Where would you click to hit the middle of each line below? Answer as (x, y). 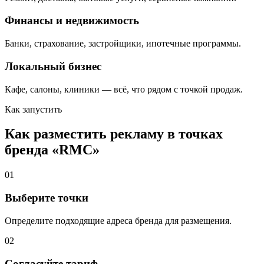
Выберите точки (47, 198)
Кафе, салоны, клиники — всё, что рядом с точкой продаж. (124, 89)
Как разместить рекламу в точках (114, 134)
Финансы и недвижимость (72, 21)
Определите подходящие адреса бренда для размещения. (118, 220)
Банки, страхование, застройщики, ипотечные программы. (123, 44)
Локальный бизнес (53, 66)
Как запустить (33, 109)
